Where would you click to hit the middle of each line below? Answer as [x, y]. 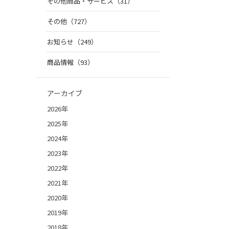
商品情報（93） [71, 62]
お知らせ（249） [72, 42]
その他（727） [69, 21]
